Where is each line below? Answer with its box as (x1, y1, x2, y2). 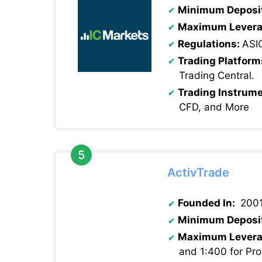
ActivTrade (167, 165, 229, 180)
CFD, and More (179, 101, 249, 113)
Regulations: (178, 37, 242, 50)
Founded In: (178, 197, 237, 209)
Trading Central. (179, 69, 257, 81)
